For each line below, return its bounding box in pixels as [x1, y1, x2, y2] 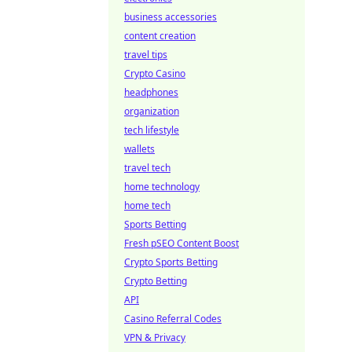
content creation [124, 29, 196, 42]
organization [124, 104, 179, 118]
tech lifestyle [124, 123, 179, 137]
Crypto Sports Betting [124, 255, 218, 269]
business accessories [124, 10, 217, 24]
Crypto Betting [124, 274, 187, 288]
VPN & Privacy [124, 331, 185, 344]
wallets [124, 142, 155, 156]
